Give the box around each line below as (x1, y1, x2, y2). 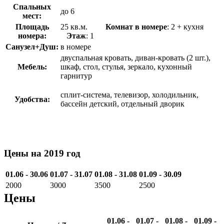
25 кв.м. (60, 22, 105, 31)
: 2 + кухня (167, 22, 215, 31)
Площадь (15, 22, 49, 31)
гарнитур (60, 71, 92, 80)
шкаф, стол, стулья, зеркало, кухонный (60, 62, 192, 71)
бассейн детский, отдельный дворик (60, 99, 186, 108)
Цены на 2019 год (4, 148, 80, 159)
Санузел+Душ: (5, 42, 58, 51)
